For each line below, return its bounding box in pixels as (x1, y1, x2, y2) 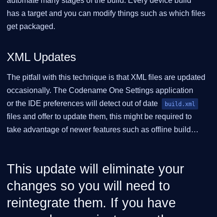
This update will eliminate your (7, 162, 184, 177)
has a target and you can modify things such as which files (7, 9, 205, 18)
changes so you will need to (7, 179, 170, 194)
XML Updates (7, 50, 76, 63)
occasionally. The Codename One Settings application (7, 86, 193, 94)
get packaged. (7, 22, 55, 31)
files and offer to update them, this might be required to (7, 112, 192, 121)
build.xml (165, 100, 195, 108)
